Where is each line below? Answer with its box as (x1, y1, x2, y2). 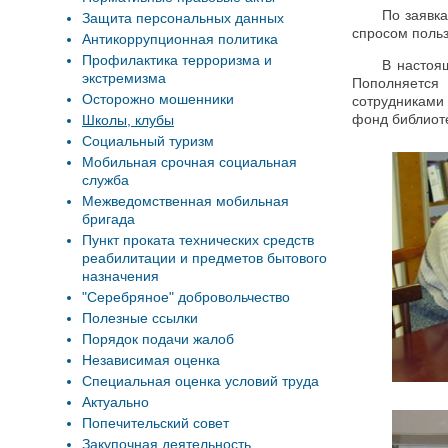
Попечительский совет (82, 415, 229, 431)
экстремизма (82, 70, 166, 86)
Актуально (82, 394, 149, 410)
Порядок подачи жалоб (82, 331, 234, 347)
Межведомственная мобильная (82, 193, 289, 209)
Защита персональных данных (82, 10, 284, 26)
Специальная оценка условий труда (82, 373, 319, 389)
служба (82, 172, 129, 188)
